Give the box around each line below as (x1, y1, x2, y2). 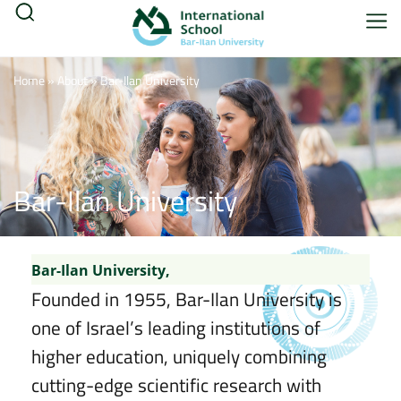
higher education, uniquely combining (31, 342, 327, 371)
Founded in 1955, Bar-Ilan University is (31, 285, 342, 314)
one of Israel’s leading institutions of (31, 313, 320, 343)
